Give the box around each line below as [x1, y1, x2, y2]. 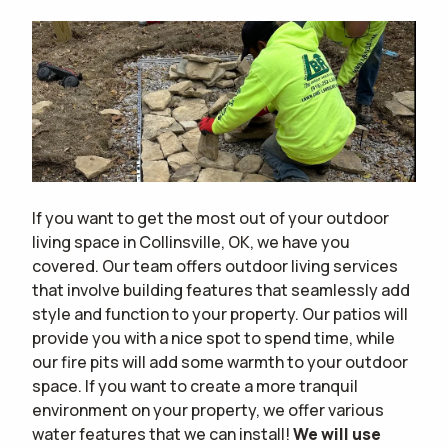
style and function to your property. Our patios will [32, 303, 408, 326]
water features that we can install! [32, 423, 293, 446]
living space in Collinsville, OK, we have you [32, 231, 350, 254]
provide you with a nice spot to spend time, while [32, 327, 395, 350]
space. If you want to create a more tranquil [32, 375, 358, 398]
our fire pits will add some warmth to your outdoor [32, 351, 408, 374]
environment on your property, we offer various [32, 399, 384, 422]
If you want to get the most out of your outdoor [32, 207, 389, 230]
